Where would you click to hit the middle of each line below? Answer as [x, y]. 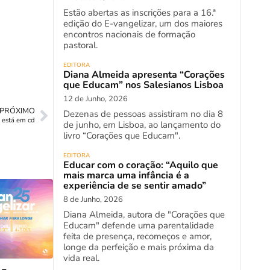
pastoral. [80, 45]
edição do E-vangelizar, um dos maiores [143, 24]
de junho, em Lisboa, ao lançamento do [142, 125]
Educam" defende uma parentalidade [139, 225]
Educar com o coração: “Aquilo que [141, 165]
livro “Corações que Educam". [122, 136]
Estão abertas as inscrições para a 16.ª [140, 13]
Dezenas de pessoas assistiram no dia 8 [143, 114]
